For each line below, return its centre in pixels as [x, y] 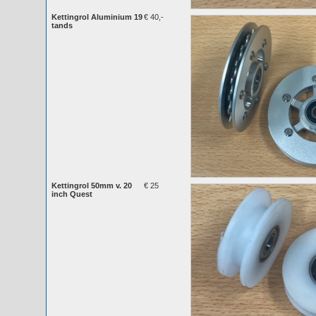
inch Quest [72, 194]
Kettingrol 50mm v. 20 [92, 186]
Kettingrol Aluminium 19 [97, 17]
